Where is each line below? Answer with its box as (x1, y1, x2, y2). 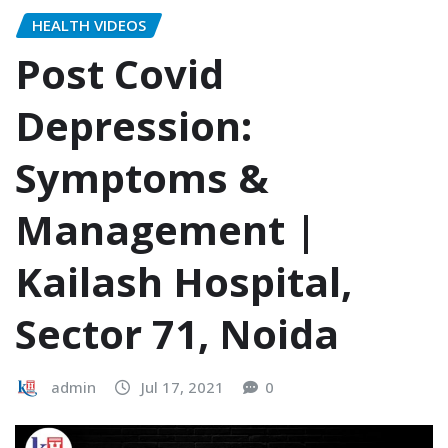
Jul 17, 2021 (141, 376, 224, 397)
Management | (15, 201, 317, 257)
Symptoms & (15, 149, 269, 205)
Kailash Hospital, (15, 253, 352, 309)
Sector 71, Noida (15, 305, 339, 361)
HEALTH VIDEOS (32, 15, 146, 36)
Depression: (15, 97, 252, 153)
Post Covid (15, 45, 224, 101)
